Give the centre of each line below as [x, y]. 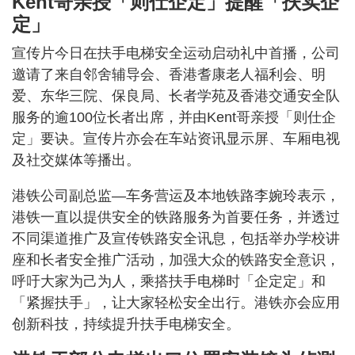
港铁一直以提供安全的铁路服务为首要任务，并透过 [176, 218]
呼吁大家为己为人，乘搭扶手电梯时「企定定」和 [169, 282]
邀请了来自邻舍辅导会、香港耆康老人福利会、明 [169, 75]
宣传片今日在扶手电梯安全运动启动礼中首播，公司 [176, 53]
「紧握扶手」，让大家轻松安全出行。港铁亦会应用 [176, 303]
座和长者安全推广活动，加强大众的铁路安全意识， [176, 260]
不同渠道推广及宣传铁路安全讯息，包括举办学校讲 [176, 239]
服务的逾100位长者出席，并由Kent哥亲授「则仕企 [174, 118]
